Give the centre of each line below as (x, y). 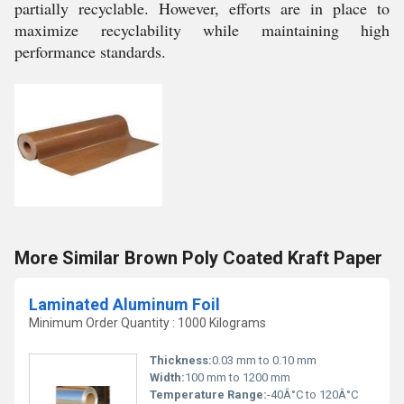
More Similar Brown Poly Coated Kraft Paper (198, 257)
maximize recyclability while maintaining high (202, 30)
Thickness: (181, 361)
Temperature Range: (208, 395)
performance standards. (90, 52)
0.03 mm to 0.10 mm (264, 361)
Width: (167, 378)
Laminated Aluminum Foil (124, 304)
